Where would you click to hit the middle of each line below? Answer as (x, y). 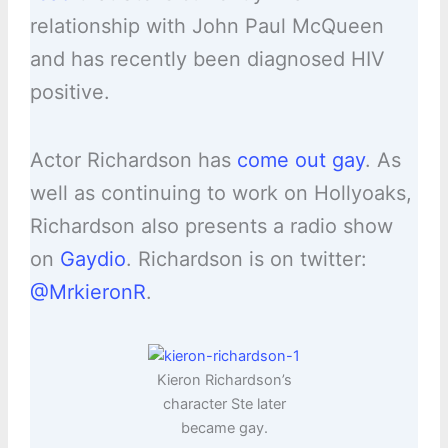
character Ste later (224, 404)
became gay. (224, 428)
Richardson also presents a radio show (211, 226)
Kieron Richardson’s (224, 380)
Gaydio (92, 259)
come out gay (300, 160)
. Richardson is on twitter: (246, 259)
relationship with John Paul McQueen (206, 26)
